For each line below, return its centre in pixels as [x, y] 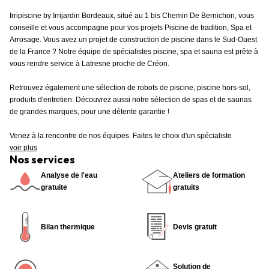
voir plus [23, 148]
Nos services [42, 159]
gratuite [54, 187]
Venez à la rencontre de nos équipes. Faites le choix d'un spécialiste [121, 136]
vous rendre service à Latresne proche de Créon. [89, 64]
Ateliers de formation [209, 175]
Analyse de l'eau [69, 175]
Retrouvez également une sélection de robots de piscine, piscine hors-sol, [130, 88]
